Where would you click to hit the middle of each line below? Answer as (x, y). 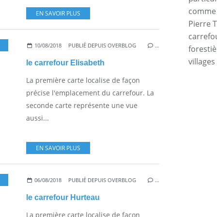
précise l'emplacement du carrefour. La (90, 93)
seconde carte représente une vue (82, 105)
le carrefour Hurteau (63, 197)
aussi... (38, 118)
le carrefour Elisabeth (65, 62)
